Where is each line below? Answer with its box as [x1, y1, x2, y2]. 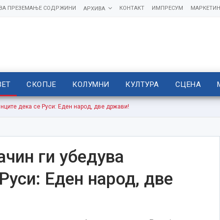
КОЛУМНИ [72, 80, 110, 89]
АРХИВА [83, 5, 105, 12]
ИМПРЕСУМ [151, 5, 183, 11]
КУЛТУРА [125, 80, 159, 89]
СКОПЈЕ [27, 80, 56, 89]
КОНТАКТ [119, 5, 144, 11]
